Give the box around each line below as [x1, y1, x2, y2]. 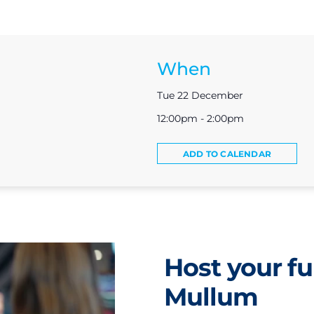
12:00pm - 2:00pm [157, 111, 244, 125]
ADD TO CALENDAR [183, 148, 271, 159]
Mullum [164, 281, 258, 312]
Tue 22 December [157, 88, 243, 102]
